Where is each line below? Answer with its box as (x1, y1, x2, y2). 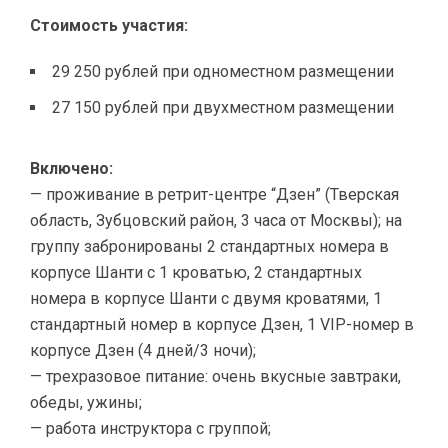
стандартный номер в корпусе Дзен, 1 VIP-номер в (30, 314, 414, 334)
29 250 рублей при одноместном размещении (52, 61, 394, 81)
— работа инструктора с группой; (30, 418, 271, 438)
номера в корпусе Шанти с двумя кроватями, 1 (30, 288, 382, 308)
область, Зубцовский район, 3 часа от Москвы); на (30, 210, 402, 230)
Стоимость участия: (30, 15, 188, 35)
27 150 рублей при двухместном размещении (52, 97, 394, 117)
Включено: (30, 158, 113, 178)
